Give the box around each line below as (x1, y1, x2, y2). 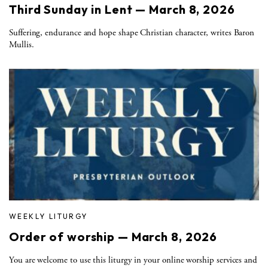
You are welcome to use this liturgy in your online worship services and (9, 254, 258, 266)
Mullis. (9, 38, 34, 50)
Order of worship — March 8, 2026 (9, 229, 218, 244)
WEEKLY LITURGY (9, 211, 88, 221)
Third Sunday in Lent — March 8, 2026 (9, 1, 235, 17)
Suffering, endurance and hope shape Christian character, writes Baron (9, 26, 255, 38)
